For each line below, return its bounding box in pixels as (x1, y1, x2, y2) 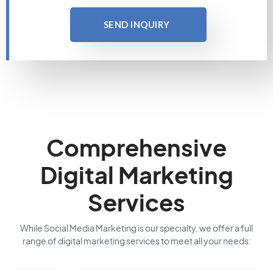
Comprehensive (46, 133, 227, 161)
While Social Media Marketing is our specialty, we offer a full (20, 222, 253, 233)
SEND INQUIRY (103, 19, 170, 30)
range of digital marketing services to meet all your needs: (22, 235, 251, 246)
